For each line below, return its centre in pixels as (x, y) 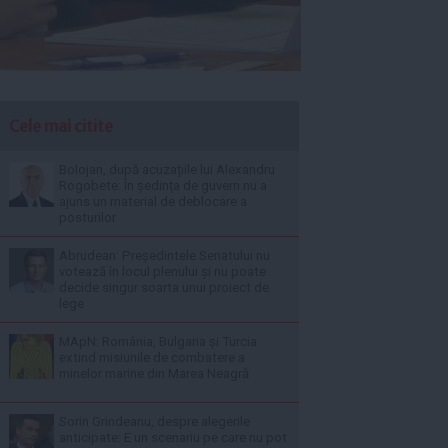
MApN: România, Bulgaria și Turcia (158, 341)
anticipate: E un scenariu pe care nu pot (173, 437)
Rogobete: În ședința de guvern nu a (163, 185)
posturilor (87, 217)
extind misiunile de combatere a (152, 357)
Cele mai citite (61, 125)
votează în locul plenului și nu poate (162, 271)
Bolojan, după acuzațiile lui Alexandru (167, 169)
